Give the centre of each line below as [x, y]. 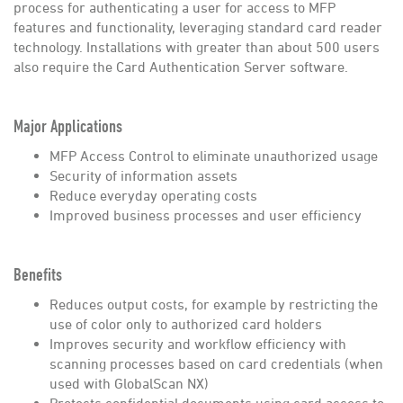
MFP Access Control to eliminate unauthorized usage [214, 156]
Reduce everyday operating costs [153, 195]
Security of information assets [143, 175]
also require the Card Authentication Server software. [181, 67]
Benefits [38, 274]
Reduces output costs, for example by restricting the [214, 304]
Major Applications [68, 125]
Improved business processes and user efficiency [206, 215]
